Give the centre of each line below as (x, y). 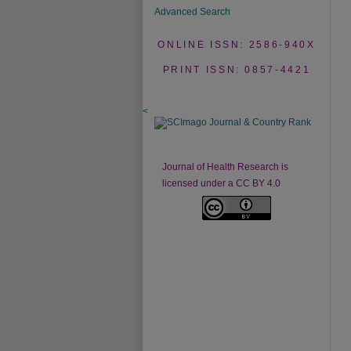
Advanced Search (192, 12)
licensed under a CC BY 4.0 (221, 183)
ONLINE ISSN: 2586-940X (237, 45)
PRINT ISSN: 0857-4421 (237, 70)
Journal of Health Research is (225, 167)
